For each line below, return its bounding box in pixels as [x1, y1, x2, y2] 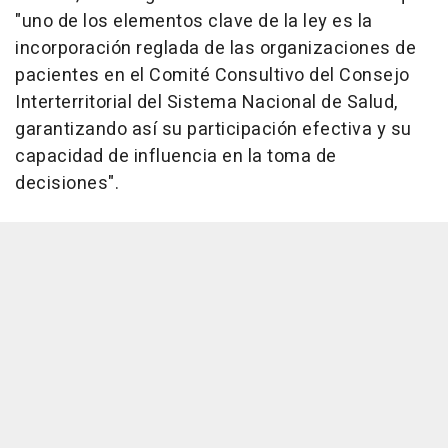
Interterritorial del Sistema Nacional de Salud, [15, 89, 398, 117]
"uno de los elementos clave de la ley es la [15, 8, 373, 36]
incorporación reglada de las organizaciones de [15, 35, 416, 63]
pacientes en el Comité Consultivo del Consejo [15, 62, 410, 90]
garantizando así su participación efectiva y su [15, 116, 412, 144]
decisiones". [15, 170, 119, 198]
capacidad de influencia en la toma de [15, 143, 337, 171]
